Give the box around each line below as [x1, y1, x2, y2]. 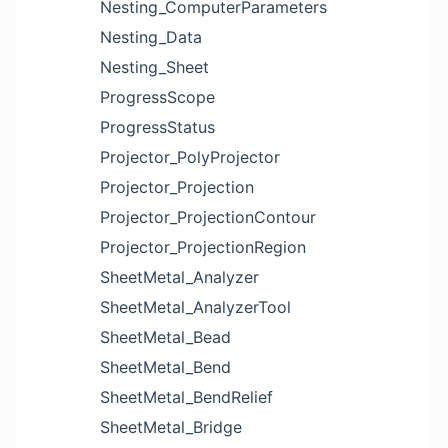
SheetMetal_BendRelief [100, 387, 273, 407]
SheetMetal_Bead [100, 327, 231, 347]
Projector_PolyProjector [100, 147, 280, 167]
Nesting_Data [100, 27, 202, 47]
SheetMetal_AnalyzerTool [100, 297, 291, 317]
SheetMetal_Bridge [100, 417, 242, 437]
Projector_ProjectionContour [100, 207, 316, 227]
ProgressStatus [100, 117, 215, 137]
